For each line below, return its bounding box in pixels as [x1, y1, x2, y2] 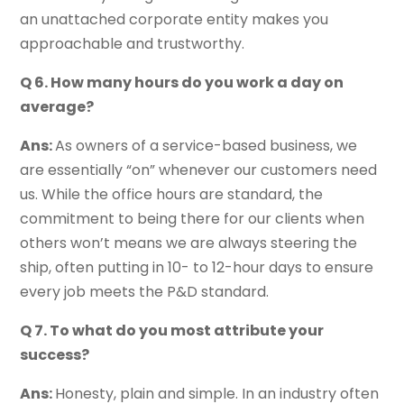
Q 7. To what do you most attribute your [20, 320, 325, 342]
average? [20, 96, 95, 118]
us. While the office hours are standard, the [20, 184, 324, 206]
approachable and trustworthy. [20, 33, 245, 55]
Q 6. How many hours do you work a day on [20, 72, 344, 94]
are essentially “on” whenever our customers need [20, 160, 378, 181]
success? [20, 344, 90, 366]
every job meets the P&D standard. [20, 281, 270, 303]
